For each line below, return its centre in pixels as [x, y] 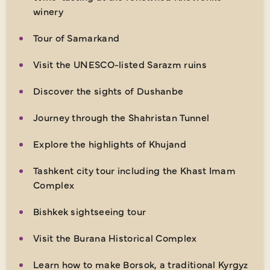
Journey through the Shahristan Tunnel [121, 117]
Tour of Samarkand [77, 37]
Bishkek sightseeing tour [90, 211]
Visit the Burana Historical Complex [115, 237]
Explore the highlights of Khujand [110, 143]
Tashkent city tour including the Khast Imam [134, 170]
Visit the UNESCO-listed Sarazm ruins [120, 64]
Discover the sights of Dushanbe [108, 90]
